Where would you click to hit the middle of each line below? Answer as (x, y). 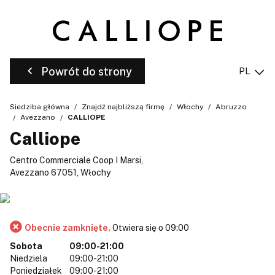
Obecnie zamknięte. (68, 227)
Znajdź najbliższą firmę (123, 107)
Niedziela (29, 258)
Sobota (26, 246)
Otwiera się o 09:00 (151, 227)
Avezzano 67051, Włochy (60, 172)
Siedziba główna (40, 107)
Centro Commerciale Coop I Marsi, (76, 160)
